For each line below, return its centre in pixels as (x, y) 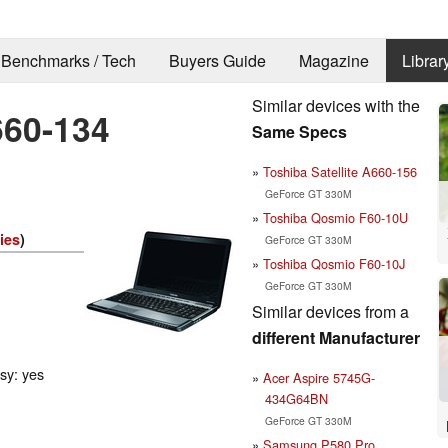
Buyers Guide (217, 61)
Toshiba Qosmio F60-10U (335, 217)
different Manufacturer (336, 337)
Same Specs (299, 131)
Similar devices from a (330, 311)
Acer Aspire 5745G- (319, 377)
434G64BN (296, 398)
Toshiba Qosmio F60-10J (334, 263)
